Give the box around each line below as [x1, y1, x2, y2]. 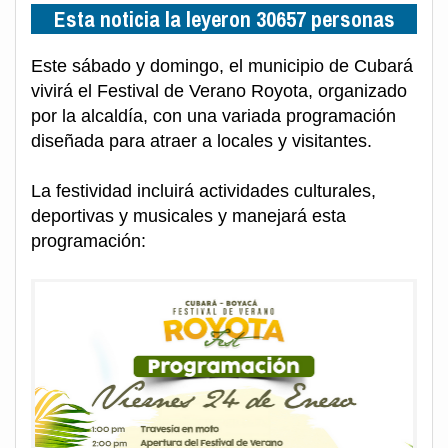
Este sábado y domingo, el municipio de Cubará [31, 55, 413, 76]
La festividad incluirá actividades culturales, [31, 180, 376, 201]
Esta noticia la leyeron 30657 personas [53, 3, 395, 34]
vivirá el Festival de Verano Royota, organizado [31, 80, 407, 101]
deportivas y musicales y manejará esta [31, 205, 346, 226]
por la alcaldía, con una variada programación [31, 105, 396, 126]
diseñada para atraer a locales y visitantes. [31, 130, 372, 151]
